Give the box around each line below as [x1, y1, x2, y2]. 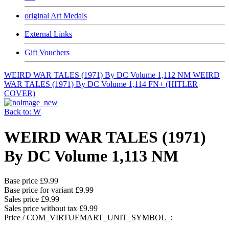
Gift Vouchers [25, 48, 70, 57]
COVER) [4, 89, 35, 98]
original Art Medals [25, 11, 87, 20]
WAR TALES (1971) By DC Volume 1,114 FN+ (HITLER [4, 80, 198, 89]
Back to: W [4, 107, 41, 117]
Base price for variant [4, 186, 75, 195]
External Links [25, 30, 72, 39]
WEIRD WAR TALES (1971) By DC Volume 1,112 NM [4, 71, 193, 80]
